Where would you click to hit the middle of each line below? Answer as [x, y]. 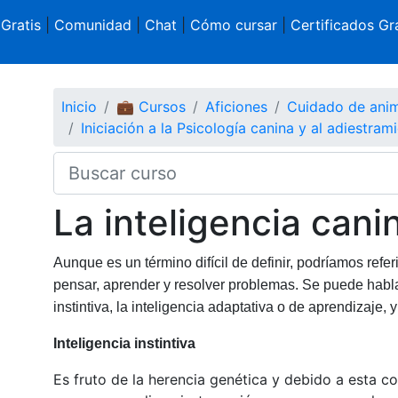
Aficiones [236, 106]
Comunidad [92, 25]
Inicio [79, 106]
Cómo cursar [233, 25]
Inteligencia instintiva [124, 343]
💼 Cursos [151, 106]
